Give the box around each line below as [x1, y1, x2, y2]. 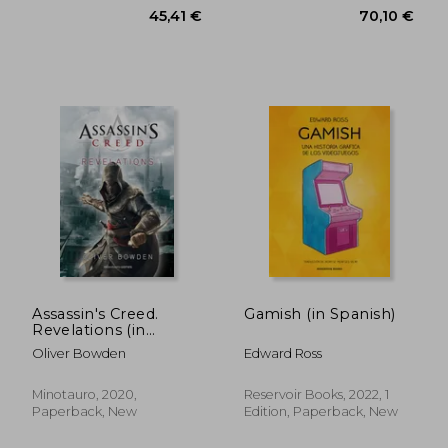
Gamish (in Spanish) [244, 304, 396, 323]
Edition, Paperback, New [244, 403, 399, 419]
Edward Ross [244, 345, 323, 361]
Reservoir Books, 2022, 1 [244, 386, 390, 402]
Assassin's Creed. [32, 304, 159, 323]
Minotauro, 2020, [32, 386, 138, 402]
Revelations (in [32, 320, 146, 339]
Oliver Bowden [32, 345, 127, 361]
